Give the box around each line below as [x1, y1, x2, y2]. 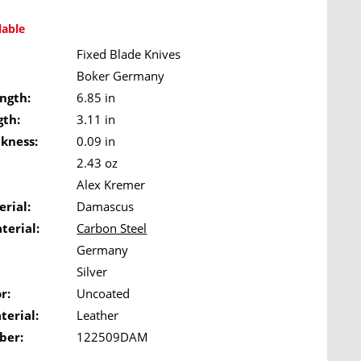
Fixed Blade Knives [77, 46, 181, 62]
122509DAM [77, 329, 149, 345]
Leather [77, 307, 119, 323]
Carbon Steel [77, 220, 147, 236]
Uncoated [77, 285, 131, 301]
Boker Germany [77, 68, 165, 84]
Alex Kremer [77, 176, 146, 193]
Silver [77, 263, 108, 280]
